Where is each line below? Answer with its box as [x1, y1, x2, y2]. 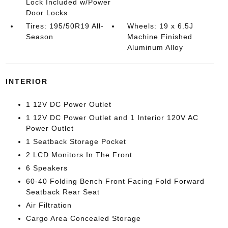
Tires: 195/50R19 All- [25, 21, 104, 30]
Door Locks [25, 8, 68, 17]
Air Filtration [25, 201, 72, 209]
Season [25, 32, 53, 41]
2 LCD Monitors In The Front [25, 150, 132, 159]
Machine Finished [127, 32, 193, 41]
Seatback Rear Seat [25, 187, 100, 196]
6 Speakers [25, 163, 68, 172]
